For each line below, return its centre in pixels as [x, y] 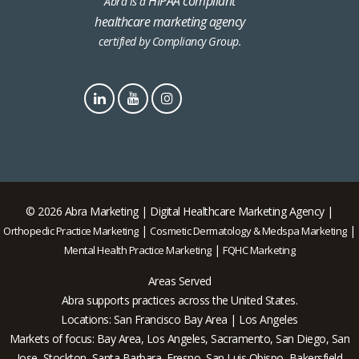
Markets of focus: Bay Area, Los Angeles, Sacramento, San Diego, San [179, 339]
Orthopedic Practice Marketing [71, 231]
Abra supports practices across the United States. [179, 301]
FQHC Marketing [259, 250]
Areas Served [179, 281]
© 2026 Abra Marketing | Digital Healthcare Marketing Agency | [179, 212]
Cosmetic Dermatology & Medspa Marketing [248, 231]
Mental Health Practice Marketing [137, 250]
